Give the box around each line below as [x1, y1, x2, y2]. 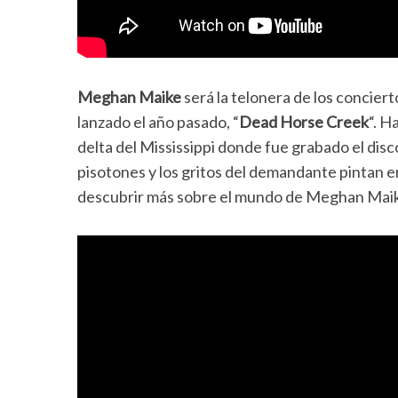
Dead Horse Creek [239, 112, 369, 132]
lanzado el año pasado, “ [77, 112, 239, 132]
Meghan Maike [77, 87, 181, 107]
